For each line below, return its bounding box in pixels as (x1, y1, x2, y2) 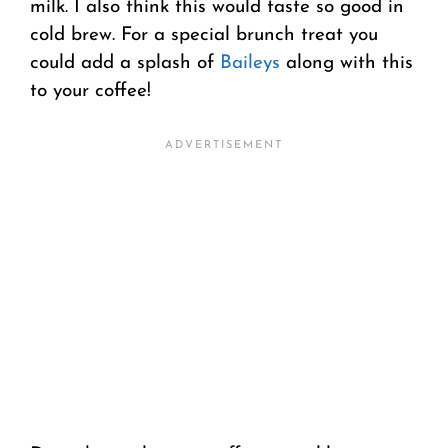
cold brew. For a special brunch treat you (30, 25, 378, 45)
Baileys (220, 53, 280, 73)
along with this (280, 53, 413, 73)
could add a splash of (30, 53, 220, 73)
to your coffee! (30, 81, 151, 101)
